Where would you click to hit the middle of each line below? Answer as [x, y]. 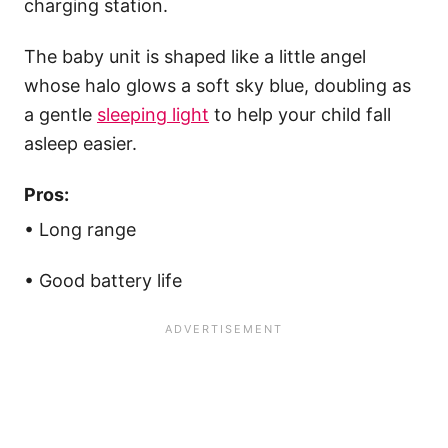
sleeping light [153, 115]
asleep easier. [80, 144]
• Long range [80, 230]
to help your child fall [300, 115]
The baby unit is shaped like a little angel [195, 57]
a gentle [60, 115]
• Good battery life [103, 281]
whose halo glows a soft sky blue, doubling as [217, 86]
